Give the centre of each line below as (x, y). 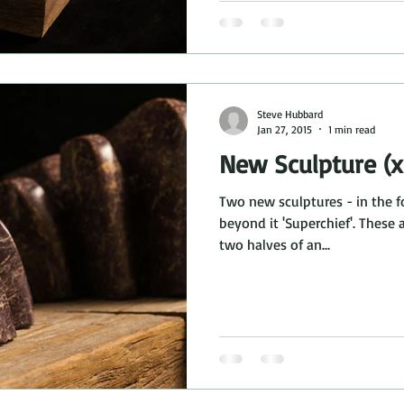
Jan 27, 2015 (285, 129)
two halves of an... (275, 244)
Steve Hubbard (290, 114)
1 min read (352, 129)
